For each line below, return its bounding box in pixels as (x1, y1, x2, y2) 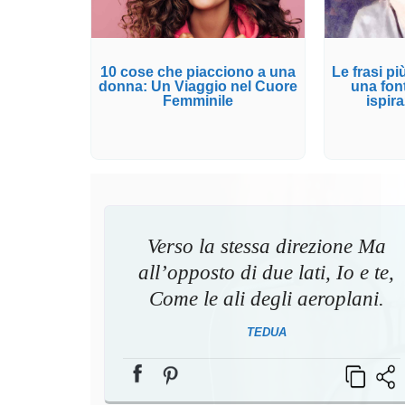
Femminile (163, 93, 234, 109)
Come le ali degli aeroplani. (148, 287, 384, 310)
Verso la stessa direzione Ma (146, 234, 386, 258)
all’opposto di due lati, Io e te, (138, 260, 395, 284)
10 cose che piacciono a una (100, 64, 297, 80)
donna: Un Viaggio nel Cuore (99, 79, 298, 95)
